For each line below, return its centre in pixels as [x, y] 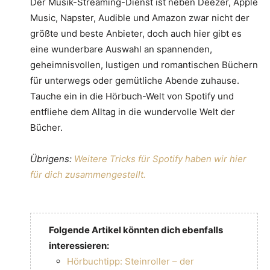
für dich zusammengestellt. [88, 174]
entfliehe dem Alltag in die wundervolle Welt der [133, 111]
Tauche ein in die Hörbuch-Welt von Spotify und [132, 96]
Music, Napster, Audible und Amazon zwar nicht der [140, 17]
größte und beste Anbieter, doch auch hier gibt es [136, 33]
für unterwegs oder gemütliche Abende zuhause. [135, 80]
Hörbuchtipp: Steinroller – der [130, 261]
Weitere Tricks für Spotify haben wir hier [160, 159]
